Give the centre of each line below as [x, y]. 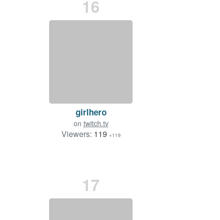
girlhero [91, 112]
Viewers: [77, 134]
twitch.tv [96, 124]
